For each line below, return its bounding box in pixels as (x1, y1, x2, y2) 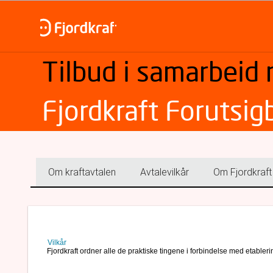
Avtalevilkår (140, 166, 189, 178)
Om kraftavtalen (48, 166, 116, 178)
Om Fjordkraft (213, 166, 272, 178)
